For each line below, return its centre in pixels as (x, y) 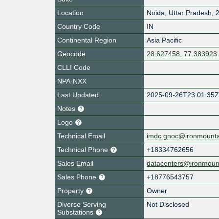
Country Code (79, 26)
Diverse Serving (82, 204)
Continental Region (87, 40)
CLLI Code (74, 67)
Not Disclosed (168, 204)
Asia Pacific (164, 40)
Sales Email (75, 163)
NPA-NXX (72, 81)
